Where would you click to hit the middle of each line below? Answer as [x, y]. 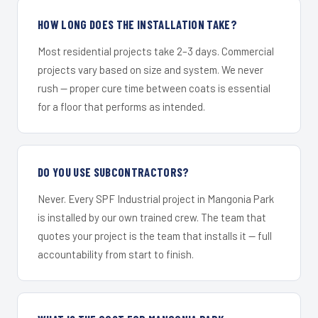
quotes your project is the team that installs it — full [155, 235]
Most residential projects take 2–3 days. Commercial [156, 51]
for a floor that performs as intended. [121, 106]
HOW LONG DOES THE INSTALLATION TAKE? [138, 24]
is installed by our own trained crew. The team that [152, 217]
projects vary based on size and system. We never [150, 69]
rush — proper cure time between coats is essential [154, 88]
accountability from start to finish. [116, 254]
